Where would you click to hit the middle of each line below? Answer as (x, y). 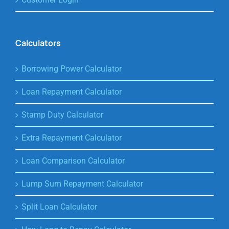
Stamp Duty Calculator (62, 115)
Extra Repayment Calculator (72, 138)
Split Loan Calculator (59, 207)
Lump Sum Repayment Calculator (82, 184)
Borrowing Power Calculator (72, 69)
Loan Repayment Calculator (72, 92)
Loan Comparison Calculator (73, 161)
